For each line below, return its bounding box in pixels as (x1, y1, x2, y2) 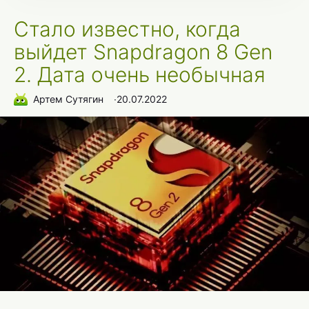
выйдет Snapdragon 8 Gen (14, 39, 272, 64)
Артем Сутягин (33, 93, 103, 106)
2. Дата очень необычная (14, 61, 266, 87)
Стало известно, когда (14, 16, 241, 41)
